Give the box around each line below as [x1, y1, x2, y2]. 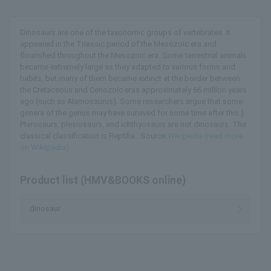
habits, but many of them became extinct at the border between [20, 74, 240, 83]
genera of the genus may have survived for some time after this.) [20, 108, 244, 118]
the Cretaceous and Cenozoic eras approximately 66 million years [20, 85, 247, 95]
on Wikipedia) [20, 143, 69, 152]
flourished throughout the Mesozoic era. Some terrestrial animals [20, 51, 247, 60]
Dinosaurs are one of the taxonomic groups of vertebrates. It [20, 28, 230, 38]
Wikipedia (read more [168, 131, 243, 141]
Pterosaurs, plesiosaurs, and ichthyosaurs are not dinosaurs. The [20, 120, 246, 129]
